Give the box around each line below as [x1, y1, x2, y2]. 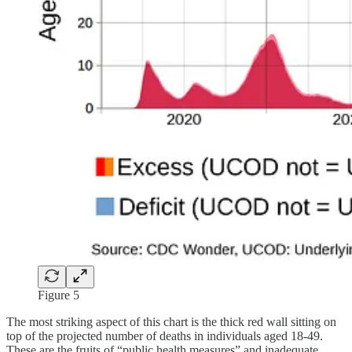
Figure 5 [38, 288, 79, 302]
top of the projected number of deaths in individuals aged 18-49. [6, 328, 323, 343]
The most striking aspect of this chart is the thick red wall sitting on [6, 314, 336, 328]
